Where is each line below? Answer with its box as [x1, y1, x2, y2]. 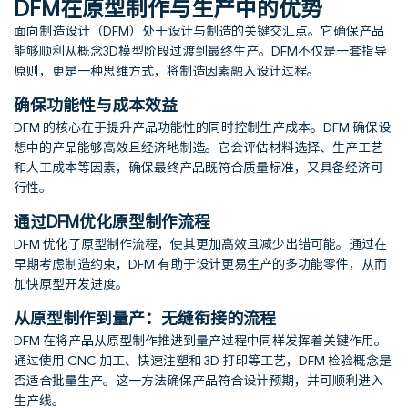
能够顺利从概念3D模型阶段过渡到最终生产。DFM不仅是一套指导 [14, 41, 387, 59]
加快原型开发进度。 [14, 274, 128, 292]
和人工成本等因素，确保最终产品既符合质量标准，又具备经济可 [14, 158, 383, 176]
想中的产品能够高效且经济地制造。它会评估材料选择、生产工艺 [14, 138, 383, 156]
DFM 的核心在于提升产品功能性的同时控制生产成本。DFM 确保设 [14, 117, 391, 136]
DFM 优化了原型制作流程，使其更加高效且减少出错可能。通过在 [14, 234, 387, 252]
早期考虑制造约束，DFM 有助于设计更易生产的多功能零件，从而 [14, 254, 387, 272]
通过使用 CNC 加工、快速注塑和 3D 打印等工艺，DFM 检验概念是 [14, 351, 392, 369]
